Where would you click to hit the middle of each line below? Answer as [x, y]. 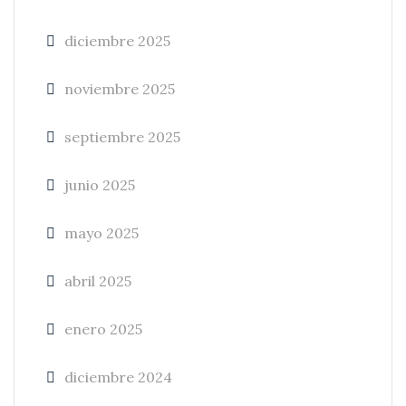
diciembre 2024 [118, 377]
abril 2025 [98, 281]
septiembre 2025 [122, 137]
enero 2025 [103, 329]
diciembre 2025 [117, 41]
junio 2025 [100, 185]
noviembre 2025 [120, 89]
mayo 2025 [101, 233]
